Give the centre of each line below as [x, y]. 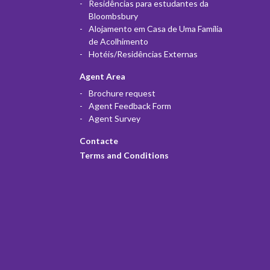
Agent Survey [115, 118]
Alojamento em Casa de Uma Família [155, 28]
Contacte [99, 140]
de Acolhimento [118, 41]
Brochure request [122, 93]
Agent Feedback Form [130, 105]
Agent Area [102, 76]
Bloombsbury [113, 16]
